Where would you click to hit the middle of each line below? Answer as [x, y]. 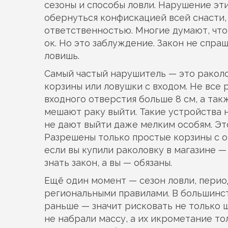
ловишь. [62, 56]
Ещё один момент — [92, 180]
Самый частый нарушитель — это [121, 74]
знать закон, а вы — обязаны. [108, 163]
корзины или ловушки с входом [115, 86]
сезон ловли [167, 180]
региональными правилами [106, 193]
